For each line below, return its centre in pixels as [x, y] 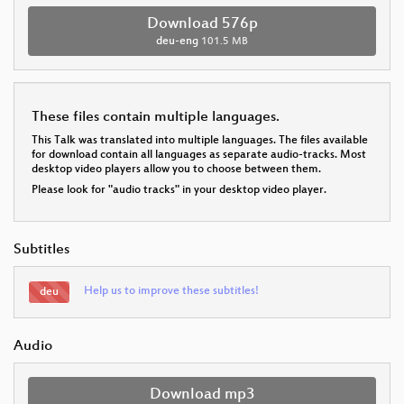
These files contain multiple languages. [156, 117]
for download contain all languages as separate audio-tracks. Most [199, 155]
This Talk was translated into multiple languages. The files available [200, 140]
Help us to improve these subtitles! [171, 291]
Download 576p [202, 24]
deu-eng [177, 41]
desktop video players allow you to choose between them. [176, 169]
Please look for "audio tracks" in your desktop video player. [179, 190]
